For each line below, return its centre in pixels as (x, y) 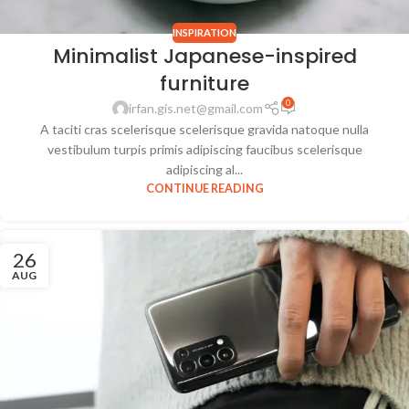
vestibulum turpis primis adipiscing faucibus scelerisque (204, 150)
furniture (204, 84)
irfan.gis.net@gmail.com (196, 109)
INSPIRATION (204, 32)
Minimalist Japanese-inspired (204, 57)
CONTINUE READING (204, 189)
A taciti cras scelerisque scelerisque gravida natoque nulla (204, 130)
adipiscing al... (204, 170)
